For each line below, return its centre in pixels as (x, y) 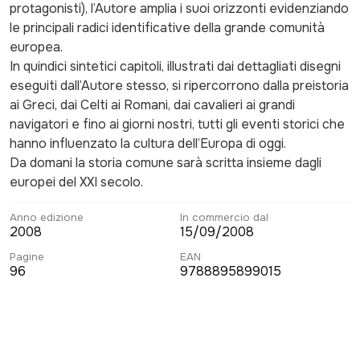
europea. (36, 47)
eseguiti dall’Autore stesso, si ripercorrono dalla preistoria (179, 86)
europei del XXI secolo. (76, 182)
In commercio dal (224, 217)
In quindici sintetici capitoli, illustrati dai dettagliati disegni (175, 66)
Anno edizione (47, 217)
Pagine (27, 257)
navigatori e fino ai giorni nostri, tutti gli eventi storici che (177, 124)
